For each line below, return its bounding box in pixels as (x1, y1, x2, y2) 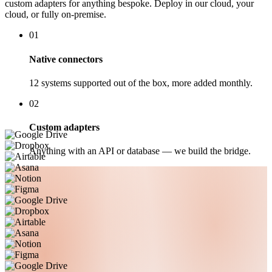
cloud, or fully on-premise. (5, 9, 106, 20)
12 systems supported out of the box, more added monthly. (29, 77, 253, 88)
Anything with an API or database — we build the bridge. (29, 146, 251, 157)
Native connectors (29, 53, 103, 64)
